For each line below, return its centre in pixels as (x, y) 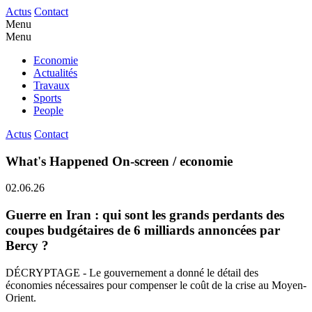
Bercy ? (27, 246)
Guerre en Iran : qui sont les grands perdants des (145, 215)
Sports (47, 98)
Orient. (21, 297)
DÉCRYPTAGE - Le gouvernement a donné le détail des (132, 272)
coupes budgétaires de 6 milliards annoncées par (143, 231)
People (48, 110)
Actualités (55, 73)
